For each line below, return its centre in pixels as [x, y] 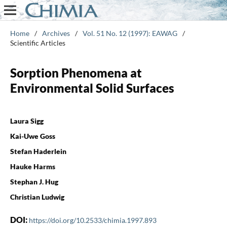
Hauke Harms [32, 166]
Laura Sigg [27, 121]
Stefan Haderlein [38, 151]
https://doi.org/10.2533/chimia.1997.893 [92, 220]
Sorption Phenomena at [76, 72]
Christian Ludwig [37, 197]
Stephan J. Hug [34, 181]
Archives [56, 33]
